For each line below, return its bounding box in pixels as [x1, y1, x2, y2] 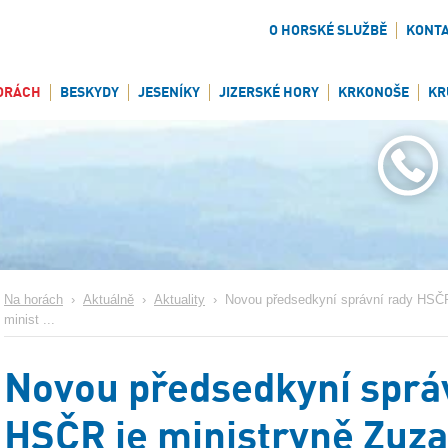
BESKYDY [60, 83, 119, 101]
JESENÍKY [138, 83, 200, 101]
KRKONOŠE [338, 83, 409, 101]
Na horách [4, 293, 63, 307]
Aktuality [154, 293, 205, 307]
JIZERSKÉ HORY [219, 83, 319, 101]
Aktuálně [83, 293, 134, 307]
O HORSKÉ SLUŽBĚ [269, 21, 387, 39]
